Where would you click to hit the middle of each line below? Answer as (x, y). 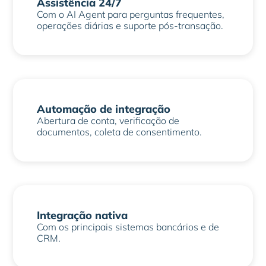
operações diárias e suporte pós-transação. (130, 26)
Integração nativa (83, 215)
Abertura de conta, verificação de (108, 121)
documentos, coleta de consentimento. (120, 132)
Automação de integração (104, 109)
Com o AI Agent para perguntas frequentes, (131, 14)
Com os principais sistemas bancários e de (128, 227)
